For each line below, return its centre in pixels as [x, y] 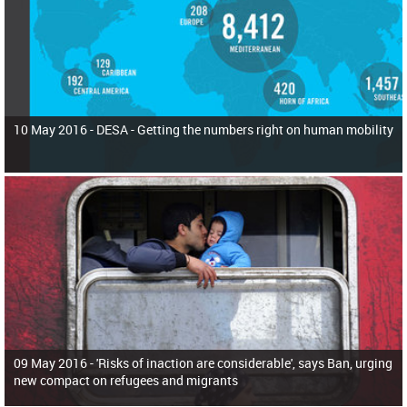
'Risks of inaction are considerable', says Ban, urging [244, 363]
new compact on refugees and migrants [126, 381]
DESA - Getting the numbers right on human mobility [245, 129]
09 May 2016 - [55, 363]
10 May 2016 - [55, 129]
